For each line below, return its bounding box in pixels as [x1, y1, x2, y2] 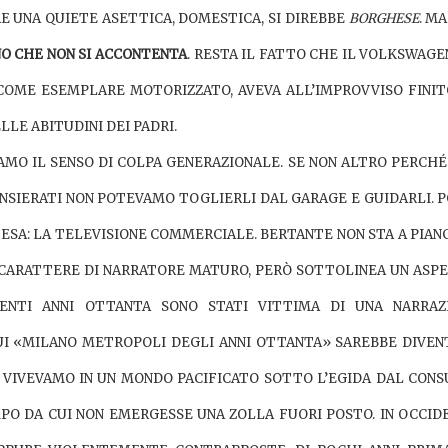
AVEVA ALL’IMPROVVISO [238, 81, 409, 99]
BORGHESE [348, 9, 419, 27]
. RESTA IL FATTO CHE [186, 45, 342, 63]
